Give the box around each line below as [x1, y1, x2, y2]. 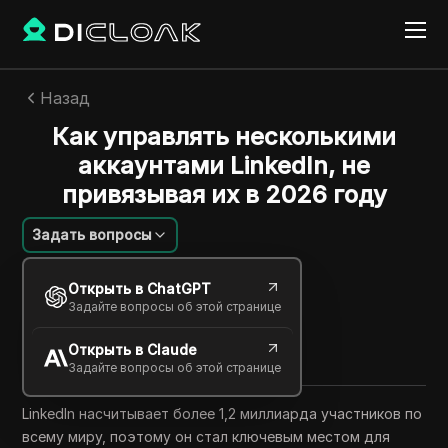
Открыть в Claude [67, 340, 197, 358]
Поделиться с [22, 318, 120, 335]
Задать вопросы [32, 226, 153, 243]
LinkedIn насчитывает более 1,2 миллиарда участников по [22, 405, 423, 422]
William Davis [70, 267, 170, 287]
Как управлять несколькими [52, 122, 396, 151]
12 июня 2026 [70, 288, 162, 305]
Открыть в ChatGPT [67, 279, 211, 297]
